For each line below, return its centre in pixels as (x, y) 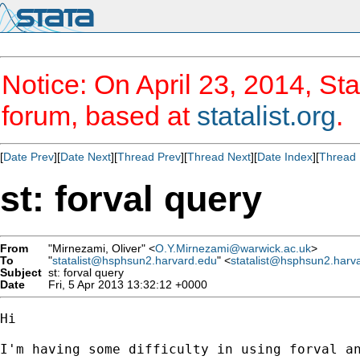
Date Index (285, 157)
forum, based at (99, 116)
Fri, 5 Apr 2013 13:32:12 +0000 (125, 284)
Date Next (86, 157)
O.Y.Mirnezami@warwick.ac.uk (233, 248)
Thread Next (219, 157)
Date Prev (29, 157)
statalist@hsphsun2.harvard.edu (135, 260)
